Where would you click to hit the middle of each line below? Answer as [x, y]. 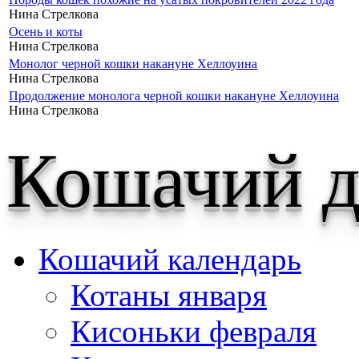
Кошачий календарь [170, 259]
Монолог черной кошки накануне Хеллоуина [133, 63]
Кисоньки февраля [194, 331]
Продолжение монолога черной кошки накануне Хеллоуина [174, 95]
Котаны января [169, 295]
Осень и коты [46, 31]
